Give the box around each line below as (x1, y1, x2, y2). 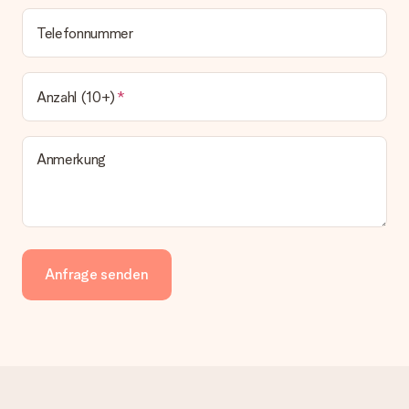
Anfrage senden (45, 266, 149, 283)
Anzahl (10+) (37, 88, 116, 106)
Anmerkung (37, 151, 107, 168)
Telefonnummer (37, 24, 133, 42)
